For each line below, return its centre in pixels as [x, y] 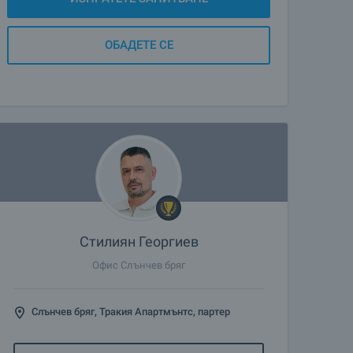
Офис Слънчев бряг [139, 265]
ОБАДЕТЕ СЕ [139, 45]
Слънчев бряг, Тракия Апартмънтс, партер [131, 312]
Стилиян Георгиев [139, 242]
